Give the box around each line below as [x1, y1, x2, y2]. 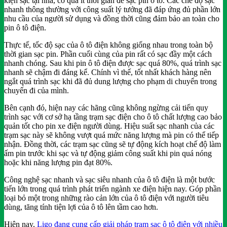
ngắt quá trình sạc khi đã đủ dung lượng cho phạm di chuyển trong [4, 77, 217, 86]
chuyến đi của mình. [4, 86, 69, 95]
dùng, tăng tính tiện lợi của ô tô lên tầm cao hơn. [4, 202, 158, 211]
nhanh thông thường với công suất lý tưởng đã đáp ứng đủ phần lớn [4, 5, 220, 14]
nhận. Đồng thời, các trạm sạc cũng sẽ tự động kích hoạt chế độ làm [4, 139, 221, 148]
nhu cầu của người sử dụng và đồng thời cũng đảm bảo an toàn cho [4, 14, 219, 23]
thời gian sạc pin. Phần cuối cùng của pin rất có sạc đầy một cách [4, 49, 212, 58]
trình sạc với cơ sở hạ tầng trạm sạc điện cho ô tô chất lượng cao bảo [4, 112, 222, 121]
